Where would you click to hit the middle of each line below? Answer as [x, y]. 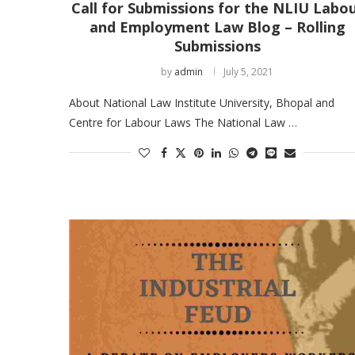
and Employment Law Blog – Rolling [217, 27]
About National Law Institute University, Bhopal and [202, 102]
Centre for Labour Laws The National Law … [183, 122]
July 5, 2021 [249, 71]
